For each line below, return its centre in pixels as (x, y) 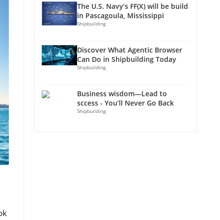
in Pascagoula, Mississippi (121, 15)
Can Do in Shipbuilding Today (127, 59)
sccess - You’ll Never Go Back (125, 103)
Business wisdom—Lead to (122, 94)
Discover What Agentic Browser (130, 50)
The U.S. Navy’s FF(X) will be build (133, 6)
